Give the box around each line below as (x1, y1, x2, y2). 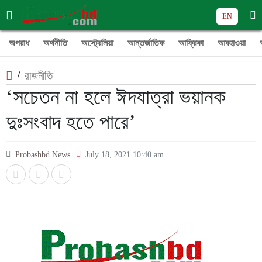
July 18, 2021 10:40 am (85, 150, 164, 159)
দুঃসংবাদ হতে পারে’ (6, 111, 136, 134)
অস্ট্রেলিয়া (81, 38, 113, 48)
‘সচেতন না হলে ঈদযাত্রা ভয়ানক (6, 85, 226, 109)
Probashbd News (15, 150, 70, 159)
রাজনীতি (25, 70, 53, 82)
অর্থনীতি (43, 38, 67, 48)
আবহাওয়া (218, 38, 246, 48)
